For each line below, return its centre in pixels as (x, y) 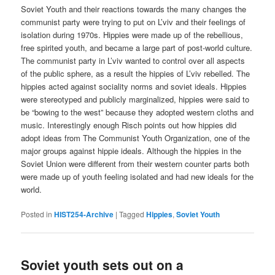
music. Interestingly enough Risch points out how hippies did (129, 125)
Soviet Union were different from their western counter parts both (135, 164)
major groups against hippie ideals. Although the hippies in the (131, 151)
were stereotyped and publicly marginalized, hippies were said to (135, 99)
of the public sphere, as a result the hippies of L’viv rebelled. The (136, 74)
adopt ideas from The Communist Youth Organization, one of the (136, 138)
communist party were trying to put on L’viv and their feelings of (134, 22)
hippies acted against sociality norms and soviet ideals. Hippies (134, 87)
